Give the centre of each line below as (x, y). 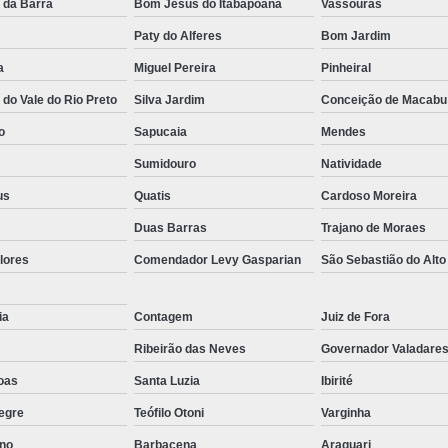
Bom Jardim (356, 36)
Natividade (351, 164)
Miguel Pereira (175, 68)
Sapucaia (160, 132)
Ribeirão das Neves (190, 349)
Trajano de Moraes (373, 228)
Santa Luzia (167, 381)
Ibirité (337, 381)
